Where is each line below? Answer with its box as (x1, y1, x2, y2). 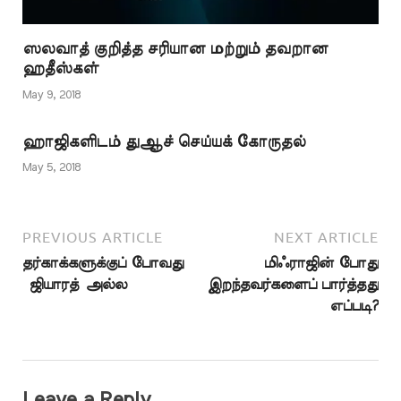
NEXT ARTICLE (274, 229, 379, 246)
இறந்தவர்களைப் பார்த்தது (207, 277, 379, 293)
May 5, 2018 (22, 162, 81, 175)
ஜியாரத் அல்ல (22, 277, 127, 293)
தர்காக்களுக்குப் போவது (22, 256, 183, 271)
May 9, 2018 (22, 89, 81, 101)
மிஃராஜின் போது (264, 256, 379, 271)
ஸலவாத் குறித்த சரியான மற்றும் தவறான (22, 41, 328, 57)
